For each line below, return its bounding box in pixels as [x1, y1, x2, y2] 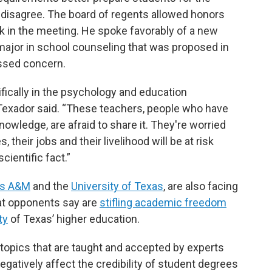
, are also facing [163, 180, 238, 193]
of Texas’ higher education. [8, 212, 140, 226]
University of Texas [71, 180, 163, 193]
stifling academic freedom [100, 196, 226, 209]
